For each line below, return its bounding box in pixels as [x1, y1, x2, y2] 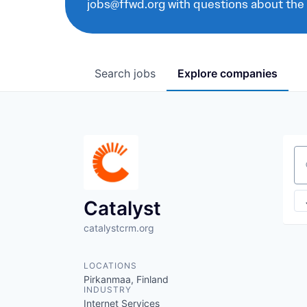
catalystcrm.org [84, 222, 154, 234]
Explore [177, 66, 220, 80]
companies [220, 66, 278, 80]
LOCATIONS [84, 260, 137, 271]
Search [95, 66, 134, 80]
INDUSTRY [84, 284, 132, 295]
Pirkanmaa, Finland [84, 273, 169, 285]
